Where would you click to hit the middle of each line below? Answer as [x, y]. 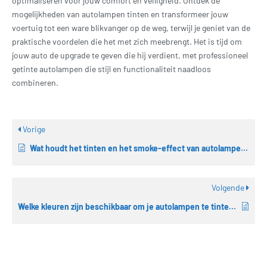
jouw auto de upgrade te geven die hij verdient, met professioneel [130, 55]
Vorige [33, 129]
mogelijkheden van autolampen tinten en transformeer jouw [120, 14]
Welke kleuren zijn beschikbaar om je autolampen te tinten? [232, 207]
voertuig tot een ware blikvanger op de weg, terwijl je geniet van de [131, 28]
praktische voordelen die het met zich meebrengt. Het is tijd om [127, 42]
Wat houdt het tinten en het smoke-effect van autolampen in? [135, 148]
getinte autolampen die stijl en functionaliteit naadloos [111, 69]
